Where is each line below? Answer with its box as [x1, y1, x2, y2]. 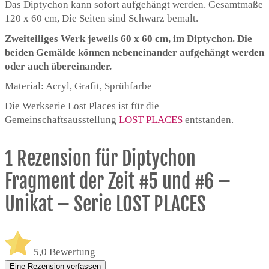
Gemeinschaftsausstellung [5, 113, 119, 125]
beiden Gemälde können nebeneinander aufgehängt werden [5, 46, 264, 58]
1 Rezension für [5, 146, 122, 171]
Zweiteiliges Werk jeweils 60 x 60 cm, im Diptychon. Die [5, 32, 252, 44]
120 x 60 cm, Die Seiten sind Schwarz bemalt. [5, 13, 198, 25]
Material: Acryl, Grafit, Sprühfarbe [5, 80, 152, 92]
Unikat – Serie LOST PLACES [5, 192, 206, 216]
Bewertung [49, 246, 95, 258]
